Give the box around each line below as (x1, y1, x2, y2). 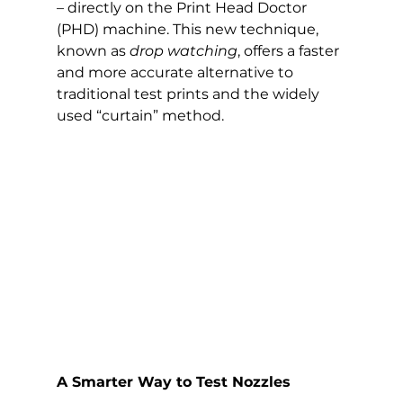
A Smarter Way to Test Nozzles (56, 373, 291, 391)
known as (56, 42, 130, 59)
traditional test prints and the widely (56, 85, 323, 103)
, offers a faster (237, 42, 343, 59)
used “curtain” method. (56, 107, 224, 124)
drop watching (129, 42, 237, 59)
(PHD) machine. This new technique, (56, 21, 322, 38)
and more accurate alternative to (56, 64, 297, 81)
